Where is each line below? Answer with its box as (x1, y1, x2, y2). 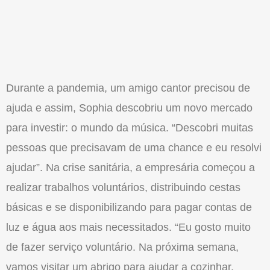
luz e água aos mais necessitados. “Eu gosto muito (6, 221, 251, 233)
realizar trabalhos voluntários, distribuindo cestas (6, 181, 240, 193)
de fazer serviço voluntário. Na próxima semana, (6, 240, 239, 253)
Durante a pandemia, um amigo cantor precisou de (6, 81, 250, 94)
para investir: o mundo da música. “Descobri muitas (6, 121, 253, 134)
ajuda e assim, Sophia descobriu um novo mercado (6, 101, 253, 114)
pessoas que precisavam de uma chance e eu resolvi (6, 141, 262, 154)
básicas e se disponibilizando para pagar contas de (6, 201, 252, 213)
